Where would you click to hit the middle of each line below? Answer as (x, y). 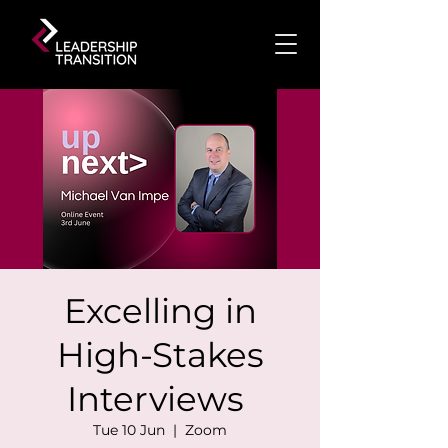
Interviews (160, 399)
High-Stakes (160, 355)
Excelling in (160, 311)
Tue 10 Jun (129, 430)
